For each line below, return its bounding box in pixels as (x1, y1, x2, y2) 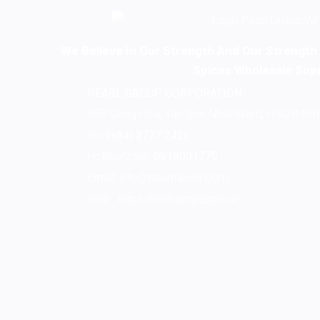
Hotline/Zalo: (84, 149, 154, 164)
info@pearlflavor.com (119, 170, 229, 184)
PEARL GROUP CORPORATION (86, 86, 242, 100)
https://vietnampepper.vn (117, 191, 241, 206)
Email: (84, 170, 119, 184)
